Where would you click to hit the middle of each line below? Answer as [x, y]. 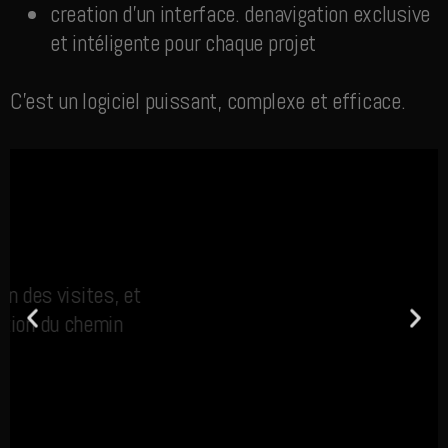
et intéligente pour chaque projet [183, 43]
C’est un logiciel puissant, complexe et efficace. [208, 101]
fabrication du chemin [220, 324]
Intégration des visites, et [220, 295]
